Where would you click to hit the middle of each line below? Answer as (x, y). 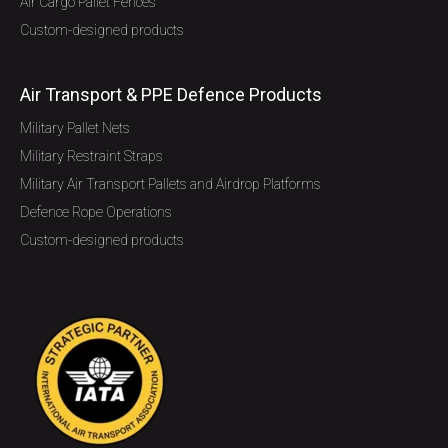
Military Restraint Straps (91, 156)
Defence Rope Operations (96, 212)
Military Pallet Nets (75, 128)
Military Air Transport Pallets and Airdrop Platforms (170, 184)
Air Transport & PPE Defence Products (171, 94)
